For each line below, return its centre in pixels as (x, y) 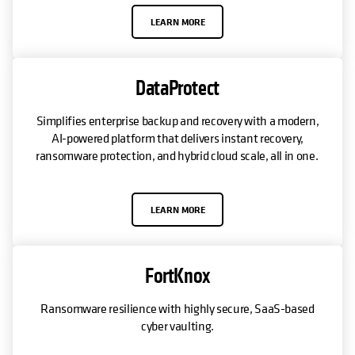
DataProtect (177, 89)
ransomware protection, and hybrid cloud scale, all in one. (177, 156)
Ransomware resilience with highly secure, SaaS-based (177, 309)
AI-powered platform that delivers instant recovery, (177, 138)
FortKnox (177, 277)
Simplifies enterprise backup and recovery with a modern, (177, 121)
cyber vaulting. (177, 326)
